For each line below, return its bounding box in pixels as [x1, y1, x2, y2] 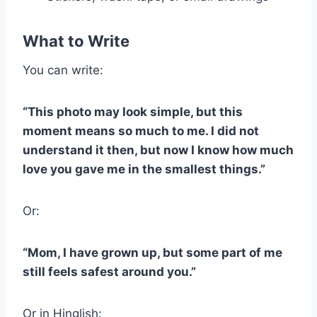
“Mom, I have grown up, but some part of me [23, 245, 282, 260]
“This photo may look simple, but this [23, 104, 243, 119]
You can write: [23, 62, 103, 77]
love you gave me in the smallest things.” [23, 161, 265, 176]
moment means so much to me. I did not [23, 123, 259, 138]
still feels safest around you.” [23, 264, 196, 279]
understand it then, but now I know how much [23, 142, 294, 157]
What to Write [23, 31, 129, 50]
